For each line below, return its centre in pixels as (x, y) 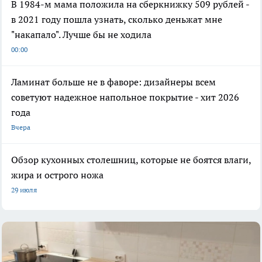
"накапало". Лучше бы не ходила (81, 34)
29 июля (24, 189)
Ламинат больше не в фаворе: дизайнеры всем (113, 82)
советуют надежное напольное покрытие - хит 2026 (125, 97)
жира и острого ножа (57, 175)
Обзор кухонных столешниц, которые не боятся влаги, (131, 159)
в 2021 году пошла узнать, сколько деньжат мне (117, 19)
